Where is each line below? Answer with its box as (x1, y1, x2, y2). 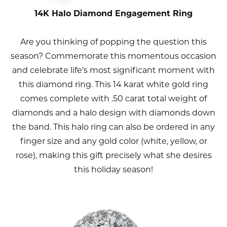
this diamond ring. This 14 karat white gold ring (19, 80, 208, 90)
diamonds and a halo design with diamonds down (12, 108, 215, 118)
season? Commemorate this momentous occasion (11, 51, 216, 61)
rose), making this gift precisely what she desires (15, 150, 212, 161)
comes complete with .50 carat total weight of (20, 94, 207, 104)
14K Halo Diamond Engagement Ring (34, 9, 193, 19)
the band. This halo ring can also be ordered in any (12, 122, 215, 132)
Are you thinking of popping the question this (20, 37, 207, 47)
